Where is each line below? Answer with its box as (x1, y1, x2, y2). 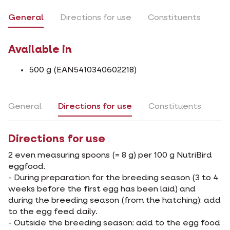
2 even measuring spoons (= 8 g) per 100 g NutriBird (8, 151, 212, 160)
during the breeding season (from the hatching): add (8, 196, 221, 205)
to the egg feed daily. (8, 207, 98, 216)
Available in (8, 45, 72, 56)
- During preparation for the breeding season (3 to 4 (8, 174, 218, 182)
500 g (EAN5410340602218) (29, 66, 137, 75)
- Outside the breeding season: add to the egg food (8, 219, 220, 227)
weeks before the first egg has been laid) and (8, 185, 196, 194)
